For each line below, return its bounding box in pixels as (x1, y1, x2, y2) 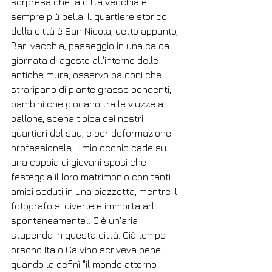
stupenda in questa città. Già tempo (11, 229, 168, 241)
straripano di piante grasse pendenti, (11, 84, 174, 95)
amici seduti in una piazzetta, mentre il (11, 186, 180, 197)
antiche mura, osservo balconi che (11, 69, 164, 81)
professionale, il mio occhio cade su (11, 142, 169, 154)
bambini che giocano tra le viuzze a (11, 98, 166, 110)
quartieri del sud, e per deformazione (11, 127, 174, 139)
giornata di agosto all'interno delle (11, 55, 161, 66)
